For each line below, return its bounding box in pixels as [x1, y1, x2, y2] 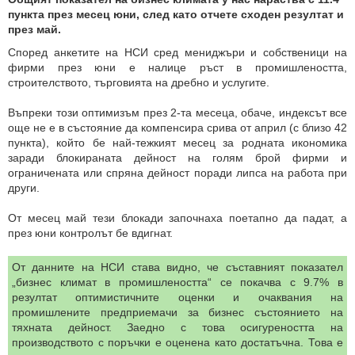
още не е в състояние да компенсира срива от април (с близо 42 [8, 121, 347, 134]
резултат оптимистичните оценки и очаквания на [12, 291, 343, 303]
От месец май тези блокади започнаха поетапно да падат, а [8, 212, 347, 224]
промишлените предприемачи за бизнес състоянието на [12, 306, 343, 319]
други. [8, 181, 40, 194]
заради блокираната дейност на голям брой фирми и [8, 151, 347, 164]
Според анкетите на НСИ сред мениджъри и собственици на [8, 46, 347, 59]
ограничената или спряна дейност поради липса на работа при [8, 166, 347, 179]
